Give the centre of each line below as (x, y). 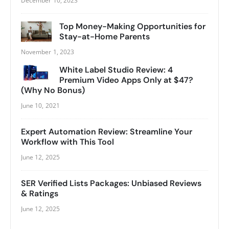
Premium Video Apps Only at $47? (126, 80)
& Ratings (40, 193)
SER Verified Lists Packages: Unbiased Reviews (111, 183)
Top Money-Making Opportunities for (132, 26)
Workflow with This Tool (67, 142)
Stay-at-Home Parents (105, 36)
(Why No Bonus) (53, 90)
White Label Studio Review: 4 (116, 70)
